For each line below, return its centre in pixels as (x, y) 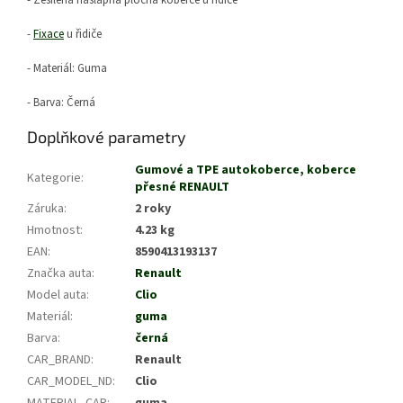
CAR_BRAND (59, 360)
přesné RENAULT (182, 188)
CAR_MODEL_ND (70, 382)
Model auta (57, 296)
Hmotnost (54, 231)
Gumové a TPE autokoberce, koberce (246, 170)
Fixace (49, 35)
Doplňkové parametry (107, 137)
